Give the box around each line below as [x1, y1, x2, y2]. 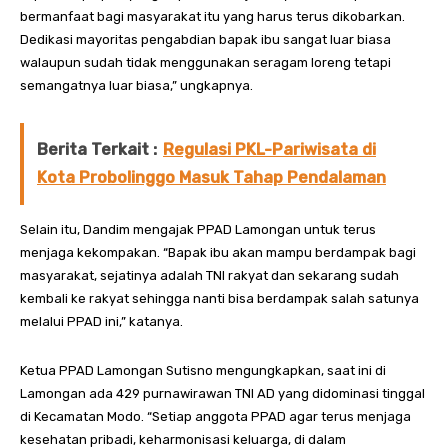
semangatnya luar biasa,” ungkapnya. [20, 77, 253, 93]
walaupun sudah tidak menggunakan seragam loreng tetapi [20, 54, 391, 70]
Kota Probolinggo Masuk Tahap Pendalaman [37, 167, 386, 187]
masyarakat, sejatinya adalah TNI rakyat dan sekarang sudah [20, 267, 399, 283]
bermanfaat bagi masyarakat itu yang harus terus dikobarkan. [20, 8, 405, 24]
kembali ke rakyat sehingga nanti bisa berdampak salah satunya [20, 290, 419, 306]
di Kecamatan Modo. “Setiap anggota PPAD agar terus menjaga [20, 408, 411, 424]
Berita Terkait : [37, 139, 157, 159]
